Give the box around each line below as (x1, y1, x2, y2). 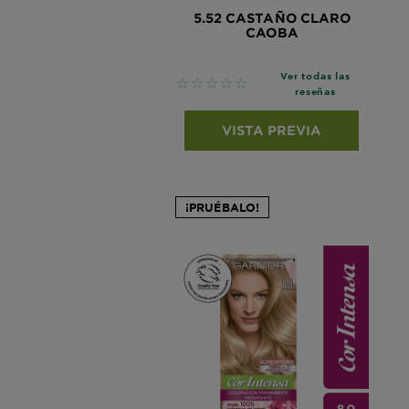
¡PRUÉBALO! (185, 199, 259, 215)
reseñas (295, 84, 336, 97)
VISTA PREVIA (222, 121, 322, 138)
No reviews (175, 75, 255, 93)
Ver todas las (280, 68, 351, 81)
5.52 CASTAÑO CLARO (193, 9, 351, 26)
